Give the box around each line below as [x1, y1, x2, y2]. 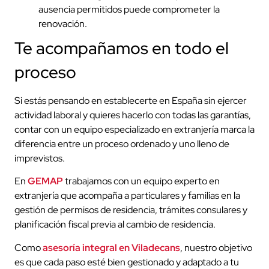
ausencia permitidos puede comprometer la [38, 2, 220, 16]
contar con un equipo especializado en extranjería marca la [14, 122, 255, 136]
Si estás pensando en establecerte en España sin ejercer [14, 94, 247, 107]
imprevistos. [14, 151, 65, 165]
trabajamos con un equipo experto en [63, 175, 220, 188]
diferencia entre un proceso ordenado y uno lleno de [14, 137, 229, 150]
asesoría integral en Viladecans [43, 241, 180, 254]
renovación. [38, 17, 87, 30]
